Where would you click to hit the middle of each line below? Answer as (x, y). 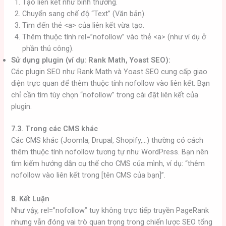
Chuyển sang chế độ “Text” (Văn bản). (84, 13)
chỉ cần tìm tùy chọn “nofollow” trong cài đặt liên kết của (105, 95)
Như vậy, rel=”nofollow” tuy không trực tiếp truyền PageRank (110, 210)
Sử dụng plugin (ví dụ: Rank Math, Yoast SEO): (91, 60)
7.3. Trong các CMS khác (55, 129)
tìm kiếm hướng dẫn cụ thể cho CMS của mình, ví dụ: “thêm (108, 164)
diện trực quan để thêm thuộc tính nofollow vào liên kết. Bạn (111, 83)
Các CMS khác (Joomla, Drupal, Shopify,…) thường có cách (107, 140)
